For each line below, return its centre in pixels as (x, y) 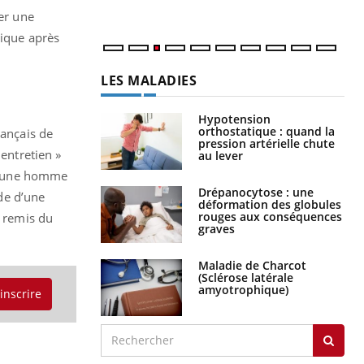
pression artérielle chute (266, 143)
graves (217, 228)
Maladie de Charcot (252, 265)
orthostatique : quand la (266, 131)
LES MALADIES (149, 80)
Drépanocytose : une (256, 192)
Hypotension (234, 119)
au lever (221, 155)
